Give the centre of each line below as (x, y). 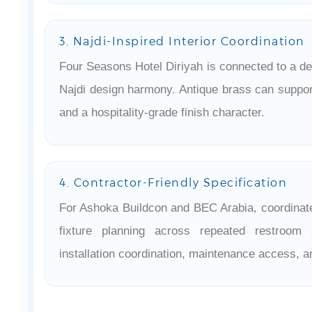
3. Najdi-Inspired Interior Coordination (182, 40)
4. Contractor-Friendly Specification (173, 182)
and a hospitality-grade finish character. (162, 112)
